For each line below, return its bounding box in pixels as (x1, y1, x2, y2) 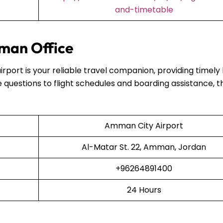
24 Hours (126, 184, 161, 196)
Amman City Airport (105, 119, 183, 131)
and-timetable (114, 3, 173, 15)
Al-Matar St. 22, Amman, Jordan (82, 141, 206, 153)
